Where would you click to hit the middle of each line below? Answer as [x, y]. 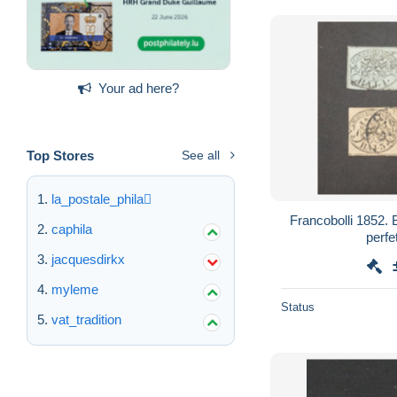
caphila [72, 229]
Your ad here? [139, 88]
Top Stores [60, 155]
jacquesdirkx [88, 259]
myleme [75, 289]
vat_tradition [86, 319]
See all [201, 155]
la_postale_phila [97, 198]
